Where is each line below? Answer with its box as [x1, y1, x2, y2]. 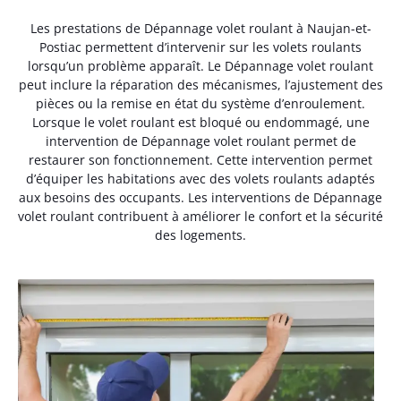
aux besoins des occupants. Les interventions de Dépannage [19, 188, 382, 206]
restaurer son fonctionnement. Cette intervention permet [29, 150, 372, 168]
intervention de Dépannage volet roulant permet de [45, 132, 356, 149]
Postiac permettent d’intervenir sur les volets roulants [39, 38, 362, 55]
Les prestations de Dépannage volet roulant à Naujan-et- [30, 19, 371, 37]
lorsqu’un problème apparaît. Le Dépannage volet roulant [28, 56, 373, 74]
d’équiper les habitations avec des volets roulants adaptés [26, 169, 375, 187]
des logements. [155, 226, 246, 243]
